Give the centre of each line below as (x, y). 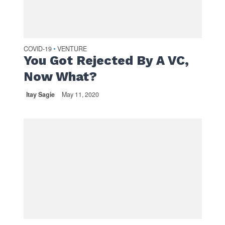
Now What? (60, 76)
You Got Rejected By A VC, (106, 60)
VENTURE (72, 48)
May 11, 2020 (80, 94)
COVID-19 (37, 48)
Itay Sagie (40, 94)
